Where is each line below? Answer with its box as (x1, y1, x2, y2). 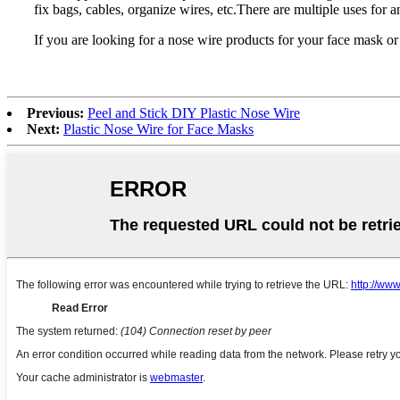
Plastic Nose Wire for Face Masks (63, 121, 254, 137)
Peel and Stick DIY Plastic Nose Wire (87, 105, 300, 121)
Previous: (27, 105, 84, 121)
